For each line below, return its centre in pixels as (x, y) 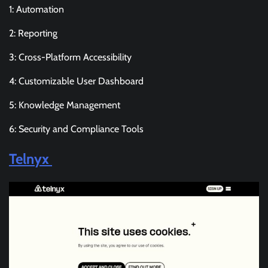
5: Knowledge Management (65, 105)
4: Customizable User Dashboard (76, 81)
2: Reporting (33, 33)
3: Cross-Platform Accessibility (70, 57)
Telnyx (31, 159)
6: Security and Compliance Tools (76, 129)
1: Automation (36, 10)
